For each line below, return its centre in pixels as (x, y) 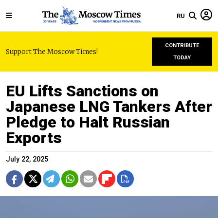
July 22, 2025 (27, 159)
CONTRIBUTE (182, 45)
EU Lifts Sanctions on (82, 91)
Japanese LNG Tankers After (109, 107)
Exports (34, 138)
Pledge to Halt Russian (88, 122)
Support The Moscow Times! (52, 52)
